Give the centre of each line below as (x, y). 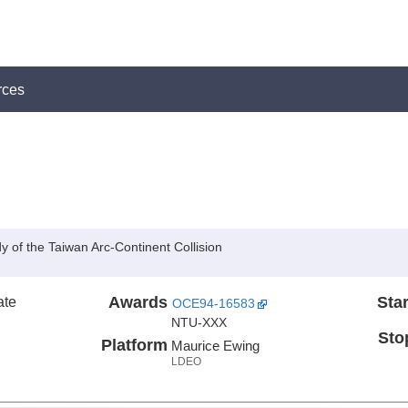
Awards (138, 302)
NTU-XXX (199, 322)
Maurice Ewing (215, 345)
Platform (134, 345)
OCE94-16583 (213, 303)
